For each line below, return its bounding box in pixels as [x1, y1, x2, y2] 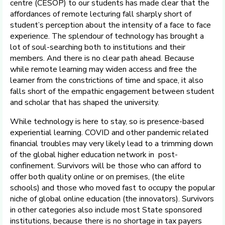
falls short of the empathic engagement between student [10, 86, 214, 97]
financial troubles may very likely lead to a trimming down [10, 138, 213, 149]
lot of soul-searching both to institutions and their [10, 42, 185, 53]
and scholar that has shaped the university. [10, 97, 159, 108]
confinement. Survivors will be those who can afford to [10, 160, 201, 171]
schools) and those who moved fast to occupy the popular [10, 182, 215, 193]
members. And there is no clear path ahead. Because [10, 53, 194, 64]
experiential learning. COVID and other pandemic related [10, 127, 208, 138]
